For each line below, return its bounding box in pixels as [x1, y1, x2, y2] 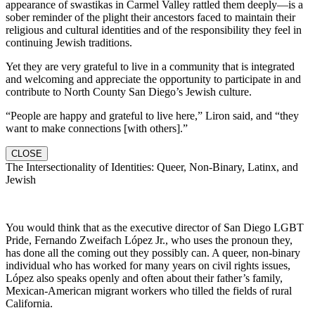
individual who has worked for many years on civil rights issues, [6, 259, 290, 271]
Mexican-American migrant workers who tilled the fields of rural [6, 284, 292, 297]
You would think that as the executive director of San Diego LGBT [6, 221, 304, 233]
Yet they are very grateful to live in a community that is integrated [6, 60, 295, 72]
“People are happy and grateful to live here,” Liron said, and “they [6, 109, 299, 122]
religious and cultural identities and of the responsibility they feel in [6, 23, 302, 36]
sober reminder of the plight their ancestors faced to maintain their [6, 11, 295, 23]
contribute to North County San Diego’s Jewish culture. [6, 85, 252, 98]
